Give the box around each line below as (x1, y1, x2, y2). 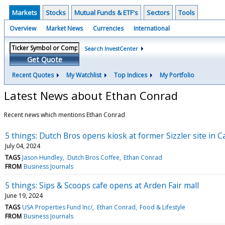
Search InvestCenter (84, 45, 138, 52)
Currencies (93, 24, 124, 33)
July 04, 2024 (5, 141, 40, 150)
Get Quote (27, 55, 62, 64)
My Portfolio (160, 71, 194, 79)
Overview (10, 24, 36, 33)
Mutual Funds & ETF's (74, 8, 138, 17)
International (134, 24, 170, 33)
